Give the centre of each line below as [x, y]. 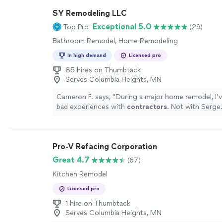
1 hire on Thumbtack [98, 203]
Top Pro [76, 27]
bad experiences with [92, 107]
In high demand [87, 55]
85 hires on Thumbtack [103, 70]
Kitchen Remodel [80, 174]
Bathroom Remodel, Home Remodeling [115, 41]
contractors [147, 107]
